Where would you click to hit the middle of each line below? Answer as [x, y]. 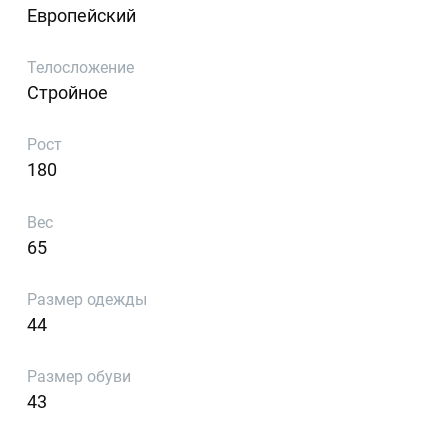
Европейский [82, 15]
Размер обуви [79, 377]
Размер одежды [87, 300]
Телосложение [81, 67]
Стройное [68, 92]
